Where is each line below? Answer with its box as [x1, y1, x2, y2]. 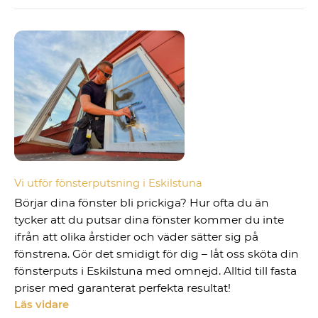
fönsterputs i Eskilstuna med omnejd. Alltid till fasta [14, 264, 297, 278]
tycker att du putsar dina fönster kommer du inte [14, 213, 285, 227]
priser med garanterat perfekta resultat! [14, 281, 231, 295]
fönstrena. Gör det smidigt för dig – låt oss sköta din [14, 247, 300, 261]
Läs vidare [14, 298, 70, 312]
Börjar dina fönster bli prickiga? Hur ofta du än [14, 196, 270, 210]
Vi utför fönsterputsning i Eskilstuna [14, 177, 203, 190]
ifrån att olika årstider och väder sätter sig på [14, 230, 259, 244]
